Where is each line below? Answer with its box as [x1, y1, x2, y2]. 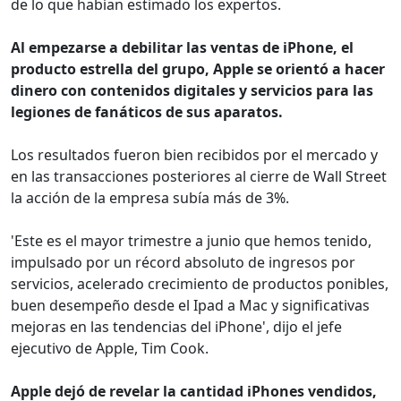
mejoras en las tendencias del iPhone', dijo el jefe [11, 317, 342, 337]
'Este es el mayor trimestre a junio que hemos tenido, [11, 231, 371, 252]
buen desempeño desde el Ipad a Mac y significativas [11, 295, 370, 316]
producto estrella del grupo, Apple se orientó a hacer [11, 59, 385, 80]
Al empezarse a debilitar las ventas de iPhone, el [11, 38, 354, 58]
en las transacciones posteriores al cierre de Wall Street [11, 166, 387, 187]
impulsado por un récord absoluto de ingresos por [11, 252, 355, 273]
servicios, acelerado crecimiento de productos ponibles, [11, 274, 388, 294]
